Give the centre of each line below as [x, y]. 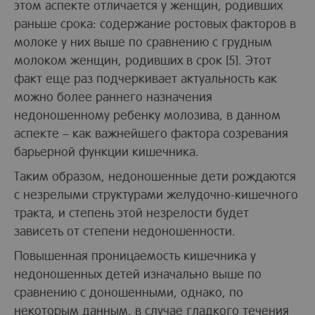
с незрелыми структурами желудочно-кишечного [156, 193]
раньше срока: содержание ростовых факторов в [155, 22]
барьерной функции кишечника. [107, 150]
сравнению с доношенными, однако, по [129, 291]
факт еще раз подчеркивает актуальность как [146, 77]
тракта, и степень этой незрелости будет [131, 212]
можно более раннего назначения [113, 96]
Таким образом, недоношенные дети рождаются [155, 175]
